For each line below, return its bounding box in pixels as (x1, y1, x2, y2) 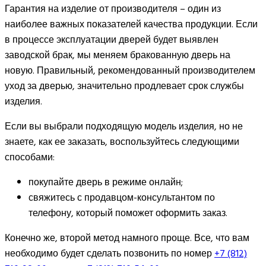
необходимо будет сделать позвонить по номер (5, 245, 214, 261)
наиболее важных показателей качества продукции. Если (5, 16, 258, 32)
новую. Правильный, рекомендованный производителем (5, 62, 255, 78)
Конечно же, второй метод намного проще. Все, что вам (5, 230, 249, 246)
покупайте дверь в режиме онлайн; (28, 174, 183, 190)
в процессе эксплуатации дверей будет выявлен (5, 31, 218, 47)
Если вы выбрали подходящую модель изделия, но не (5, 118, 243, 134)
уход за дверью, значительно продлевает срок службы (5, 78, 244, 94)
